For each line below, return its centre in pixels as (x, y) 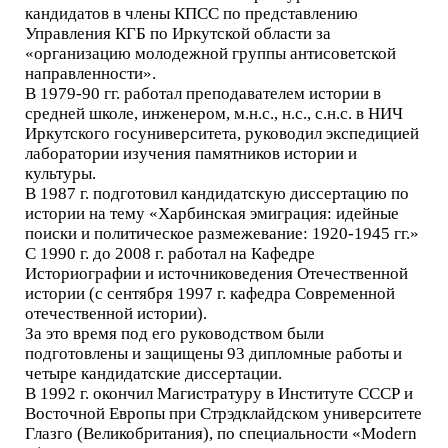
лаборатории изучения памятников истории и (191, 153)
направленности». (90, 73)
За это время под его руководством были (174, 333)
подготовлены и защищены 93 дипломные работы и (213, 353)
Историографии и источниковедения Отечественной (216, 273)
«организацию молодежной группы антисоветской (210, 53)
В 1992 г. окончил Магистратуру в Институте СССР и (219, 393)
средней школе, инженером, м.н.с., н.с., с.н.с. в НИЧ (214, 113)
